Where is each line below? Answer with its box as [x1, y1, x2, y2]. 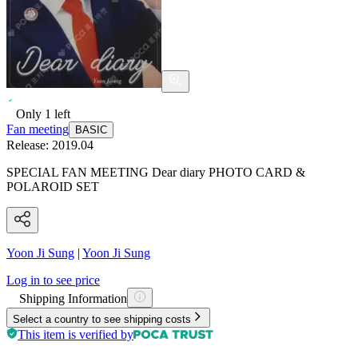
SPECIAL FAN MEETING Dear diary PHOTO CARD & [6, 165, 305, 179]
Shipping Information [19, 291, 127, 305]
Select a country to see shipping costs [13, 312, 191, 325]
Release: [6, 137, 52, 152]
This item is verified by [18, 327, 133, 341]
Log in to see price [6, 272, 100, 287]
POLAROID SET [6, 179, 99, 193]
